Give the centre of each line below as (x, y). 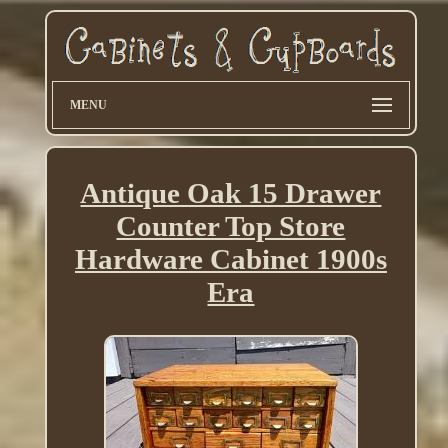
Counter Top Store (231, 226)
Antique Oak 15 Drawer (231, 193)
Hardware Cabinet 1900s (230, 259)
